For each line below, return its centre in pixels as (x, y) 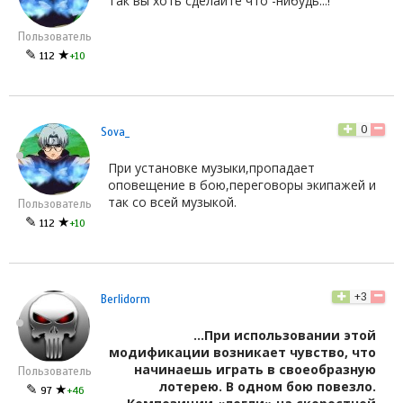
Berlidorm (125, 299)
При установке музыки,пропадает (211, 167)
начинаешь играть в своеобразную (255, 369)
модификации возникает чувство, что (242, 352)
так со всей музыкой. (172, 201)
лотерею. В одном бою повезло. (268, 386)
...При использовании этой (285, 335)
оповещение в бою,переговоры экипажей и (242, 184)
